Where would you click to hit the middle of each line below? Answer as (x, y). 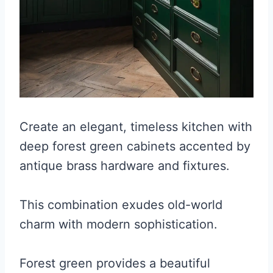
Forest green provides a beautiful (115, 263)
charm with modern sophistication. (119, 224)
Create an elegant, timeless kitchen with (136, 126)
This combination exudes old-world (121, 204)
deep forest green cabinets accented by (135, 146)
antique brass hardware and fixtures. (125, 165)
